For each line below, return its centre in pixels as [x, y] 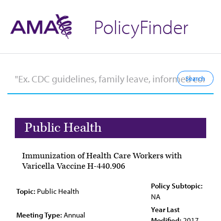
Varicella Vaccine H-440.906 [74, 166]
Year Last [165, 209]
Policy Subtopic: [177, 186]
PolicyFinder [141, 26]
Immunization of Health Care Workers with [102, 156]
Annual [74, 215]
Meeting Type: [39, 215]
